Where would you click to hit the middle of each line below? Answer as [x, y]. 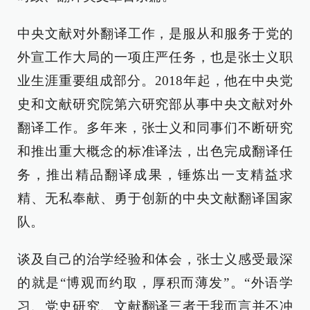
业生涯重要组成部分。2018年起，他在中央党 [155, 81]
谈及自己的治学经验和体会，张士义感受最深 [155, 259]
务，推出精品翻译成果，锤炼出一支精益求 [155, 175]
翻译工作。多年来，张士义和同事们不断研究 [155, 128]
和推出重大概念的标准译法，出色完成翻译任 [155, 151]
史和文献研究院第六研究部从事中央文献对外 [155, 104]
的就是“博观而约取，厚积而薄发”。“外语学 [155, 283]
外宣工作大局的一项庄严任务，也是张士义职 [155, 57]
